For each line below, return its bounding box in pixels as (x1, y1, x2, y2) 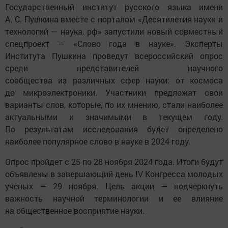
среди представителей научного (5, 63, 223, 74)
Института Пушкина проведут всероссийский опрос (5, 50, 223, 62)
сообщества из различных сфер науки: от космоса (5, 75, 223, 86)
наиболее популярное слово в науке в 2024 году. (5, 136, 190, 147)
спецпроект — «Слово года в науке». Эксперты (5, 38, 223, 49)
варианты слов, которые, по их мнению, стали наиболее (5, 99, 223, 110)
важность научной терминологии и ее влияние (5, 193, 223, 204)
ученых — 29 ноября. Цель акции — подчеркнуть (5, 181, 223, 192)
